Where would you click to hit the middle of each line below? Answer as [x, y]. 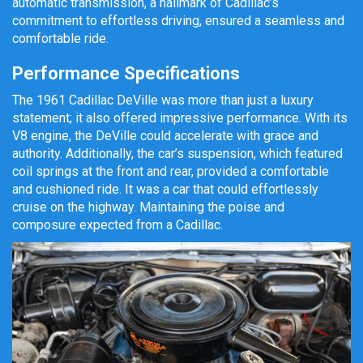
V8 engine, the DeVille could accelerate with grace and [165, 135]
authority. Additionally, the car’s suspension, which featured [177, 153]
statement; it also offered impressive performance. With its [180, 117]
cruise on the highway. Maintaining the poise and [148, 207]
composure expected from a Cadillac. [117, 224]
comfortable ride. [60, 38]
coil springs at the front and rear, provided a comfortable [171, 171]
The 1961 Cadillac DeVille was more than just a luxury [163, 100]
